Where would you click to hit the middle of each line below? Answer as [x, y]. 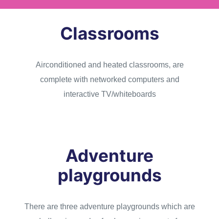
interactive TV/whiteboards [109, 94]
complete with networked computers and [109, 79]
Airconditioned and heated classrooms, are [109, 65]
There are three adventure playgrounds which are [109, 207]
